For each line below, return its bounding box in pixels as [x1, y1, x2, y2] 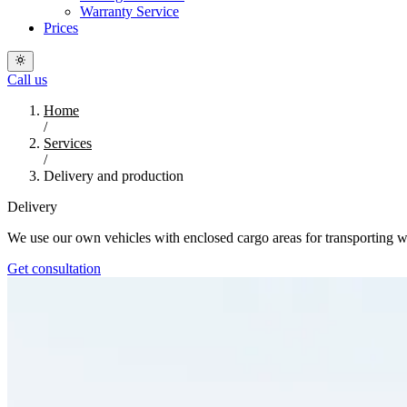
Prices [44, 20, 78, 36]
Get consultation [7, 260, 101, 276]
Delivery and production [44, 167, 184, 184]
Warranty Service [80, 4, 179, 20]
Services [44, 134, 92, 151]
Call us [7, 71, 47, 87]
